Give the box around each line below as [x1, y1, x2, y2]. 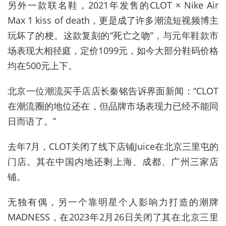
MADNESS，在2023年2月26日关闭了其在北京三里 [8, 210, 218, 223]
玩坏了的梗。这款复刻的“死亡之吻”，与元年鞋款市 [8, 29, 218, 41]
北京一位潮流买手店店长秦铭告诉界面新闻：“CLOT [8, 84, 218, 97]
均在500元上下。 [8, 59, 77, 72]
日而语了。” [8, 115, 56, 127]
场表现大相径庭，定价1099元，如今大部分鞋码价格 [8, 44, 218, 56]
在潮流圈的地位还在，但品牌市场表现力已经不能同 [8, 99, 218, 112]
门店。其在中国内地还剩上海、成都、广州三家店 [8, 155, 218, 167]
